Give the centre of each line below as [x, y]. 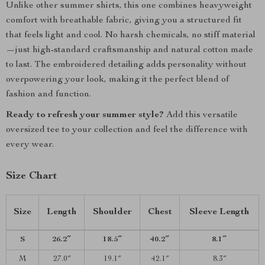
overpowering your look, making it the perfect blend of [117, 80]
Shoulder [112, 212]
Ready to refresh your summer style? [85, 115]
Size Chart [32, 176]
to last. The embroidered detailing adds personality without [126, 65]
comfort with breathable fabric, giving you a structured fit [124, 21]
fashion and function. [49, 95]
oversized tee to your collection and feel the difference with [127, 130]
